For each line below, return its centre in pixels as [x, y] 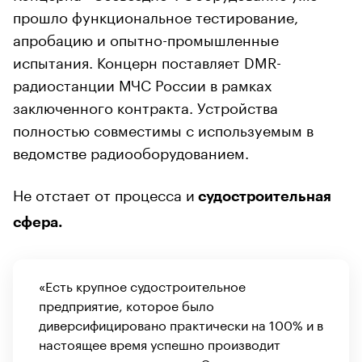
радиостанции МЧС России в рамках [143, 83]
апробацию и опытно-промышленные [146, 38]
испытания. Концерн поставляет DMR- [147, 60]
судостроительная [263, 196]
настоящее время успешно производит [160, 343]
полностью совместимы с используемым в [163, 128]
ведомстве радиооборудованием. [131, 151]
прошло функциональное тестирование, [156, 15]
